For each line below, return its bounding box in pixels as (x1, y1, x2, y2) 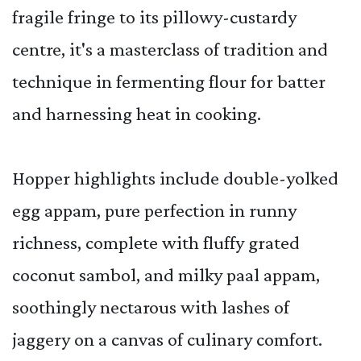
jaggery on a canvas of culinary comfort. (12, 327, 322, 350)
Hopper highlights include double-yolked (12, 166, 338, 189)
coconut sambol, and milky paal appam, (12, 263, 320, 285)
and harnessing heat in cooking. (12, 102, 261, 124)
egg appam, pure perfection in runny (12, 198, 297, 221)
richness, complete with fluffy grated (12, 230, 300, 253)
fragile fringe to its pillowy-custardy (12, 5, 297, 27)
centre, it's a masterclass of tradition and (12, 37, 328, 60)
